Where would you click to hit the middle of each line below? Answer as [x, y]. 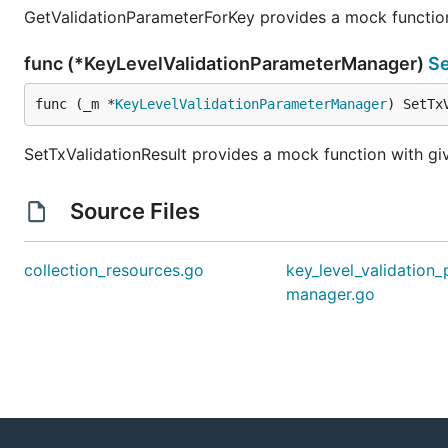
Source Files [134, 211]
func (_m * [75, 104]
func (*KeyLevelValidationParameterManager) [226, 63]
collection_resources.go [114, 270]
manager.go [331, 294]
